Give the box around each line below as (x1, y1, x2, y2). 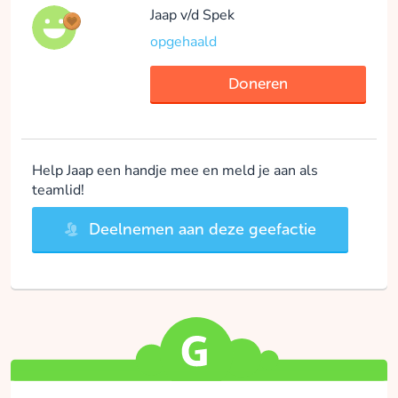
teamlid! (32, 180, 84, 201)
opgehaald (150, 32, 218, 52)
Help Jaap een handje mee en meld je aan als (32, 161, 318, 181)
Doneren (228, 75, 289, 93)
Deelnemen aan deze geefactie (84, 219, 316, 240)
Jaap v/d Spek (150, 5, 235, 26)
